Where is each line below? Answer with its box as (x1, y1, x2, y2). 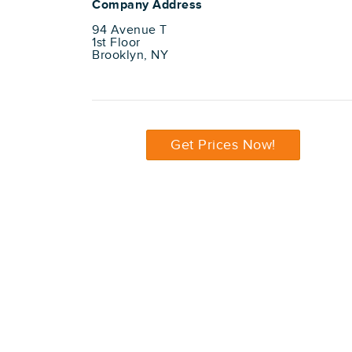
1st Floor (92, 35, 141, 50)
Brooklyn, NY (92, 48, 168, 63)
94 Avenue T (92, 23, 167, 38)
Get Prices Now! (170, 137, 276, 153)
